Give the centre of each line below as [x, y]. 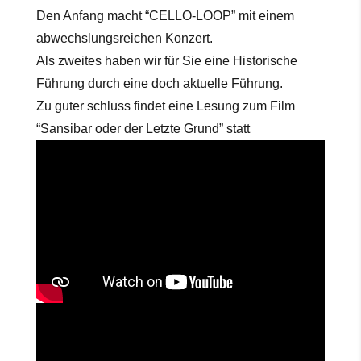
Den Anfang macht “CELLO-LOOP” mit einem [165, 16]
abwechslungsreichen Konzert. [124, 39]
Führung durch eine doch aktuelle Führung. [159, 84]
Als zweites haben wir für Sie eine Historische [166, 61]
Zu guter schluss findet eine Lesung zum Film [165, 106]
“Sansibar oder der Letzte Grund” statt [143, 129]
